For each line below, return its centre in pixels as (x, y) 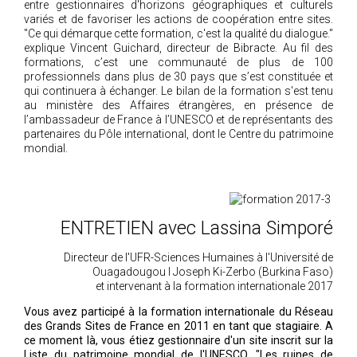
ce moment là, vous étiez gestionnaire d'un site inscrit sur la (178, 340)
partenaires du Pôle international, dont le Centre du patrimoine (178, 134)
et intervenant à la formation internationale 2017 (214, 286)
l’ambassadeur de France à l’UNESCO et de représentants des (178, 120)
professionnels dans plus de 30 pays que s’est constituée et (178, 76)
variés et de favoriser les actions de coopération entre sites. (178, 19)
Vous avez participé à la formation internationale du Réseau (178, 312)
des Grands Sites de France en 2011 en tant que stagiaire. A (178, 326)
